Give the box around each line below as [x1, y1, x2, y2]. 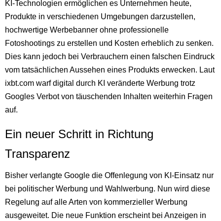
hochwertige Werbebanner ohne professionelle [5, 26, 169, 35]
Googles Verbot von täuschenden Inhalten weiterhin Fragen [5, 92, 213, 101]
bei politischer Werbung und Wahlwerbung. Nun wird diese [5, 184, 210, 193]
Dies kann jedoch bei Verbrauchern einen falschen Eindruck [5, 52, 215, 61]
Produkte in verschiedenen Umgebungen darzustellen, [5, 12, 195, 21]
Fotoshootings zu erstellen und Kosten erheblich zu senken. [5, 39, 214, 48]
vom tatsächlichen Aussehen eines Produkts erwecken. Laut [5, 66, 215, 74]
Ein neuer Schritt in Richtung [5, 127, 153, 141]
